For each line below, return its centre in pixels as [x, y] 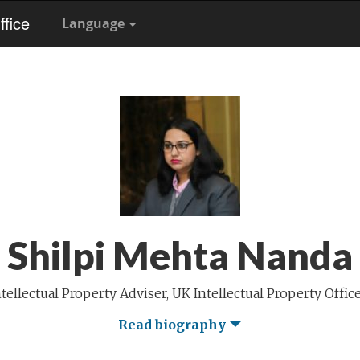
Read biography [174, 325]
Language [95, 23]
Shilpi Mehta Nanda [180, 255]
